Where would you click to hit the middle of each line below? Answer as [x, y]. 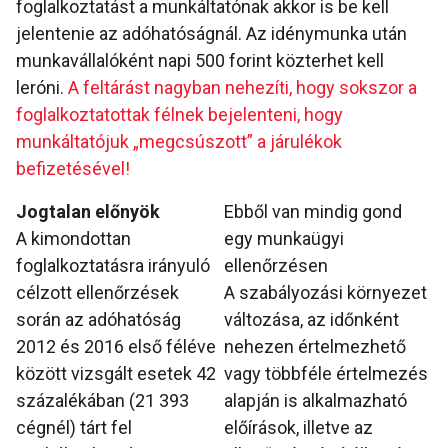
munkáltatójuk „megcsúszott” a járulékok [179, 141]
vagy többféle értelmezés [326, 373]
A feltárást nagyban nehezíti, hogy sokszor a [242, 87]
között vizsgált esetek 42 [116, 373]
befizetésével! [73, 168]
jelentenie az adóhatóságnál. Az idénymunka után [211, 33]
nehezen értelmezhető [315, 346]
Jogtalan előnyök [88, 211]
